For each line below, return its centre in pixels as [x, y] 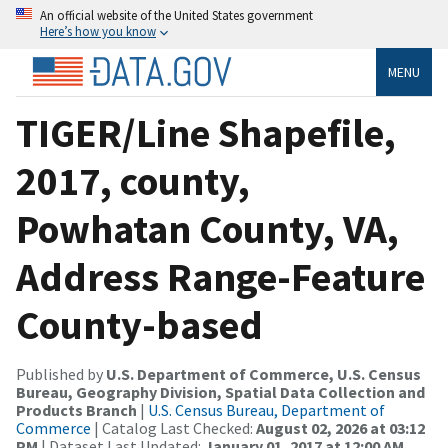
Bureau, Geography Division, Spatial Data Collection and [220, 391]
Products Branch [76, 409]
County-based [139, 324]
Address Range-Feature [220, 276]
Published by [61, 373]
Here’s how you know [98, 31]
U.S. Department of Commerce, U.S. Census [263, 373]
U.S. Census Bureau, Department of [266, 409]
